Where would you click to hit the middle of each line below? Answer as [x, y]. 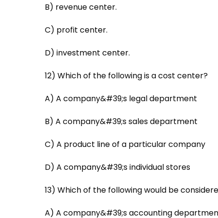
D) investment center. [87, 53]
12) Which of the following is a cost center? [126, 75]
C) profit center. [76, 30]
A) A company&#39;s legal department [121, 98]
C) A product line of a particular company [125, 144]
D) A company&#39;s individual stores [118, 167]
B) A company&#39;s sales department [121, 121]
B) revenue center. [81, 7]
